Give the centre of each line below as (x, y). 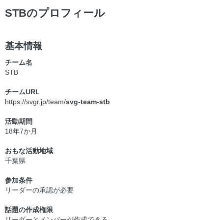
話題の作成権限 (29, 209)
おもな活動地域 (29, 151)
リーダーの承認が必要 (39, 190)
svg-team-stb (88, 101)
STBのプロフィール (55, 13)
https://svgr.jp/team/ (35, 101)
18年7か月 (21, 131)
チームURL (22, 92)
